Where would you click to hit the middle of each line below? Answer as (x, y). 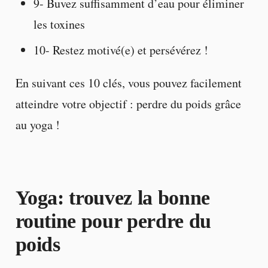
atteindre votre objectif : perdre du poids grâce (128, 103)
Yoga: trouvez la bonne (113, 197)
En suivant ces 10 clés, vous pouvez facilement (128, 83)
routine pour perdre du (113, 221)
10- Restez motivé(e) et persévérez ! (121, 50)
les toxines (59, 24)
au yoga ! (37, 124)
